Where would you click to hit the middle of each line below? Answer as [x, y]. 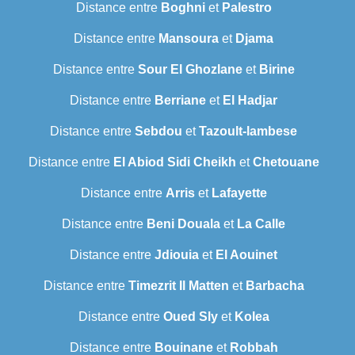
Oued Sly [190, 317]
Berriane [180, 101]
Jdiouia [177, 255]
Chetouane [286, 162]
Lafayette [239, 193]
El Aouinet [246, 255]
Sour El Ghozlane [190, 70]
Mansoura [189, 39]
